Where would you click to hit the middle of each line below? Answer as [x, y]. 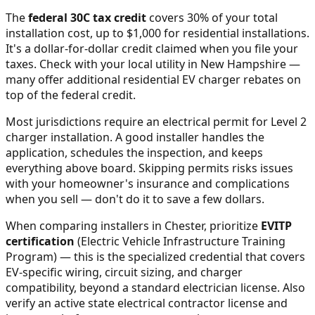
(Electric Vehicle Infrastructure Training [180, 241]
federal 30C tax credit [87, 17]
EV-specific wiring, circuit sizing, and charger [124, 272]
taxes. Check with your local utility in [103, 64]
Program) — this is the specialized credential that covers [155, 256]
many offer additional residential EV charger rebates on [153, 79]
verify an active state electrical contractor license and [147, 303]
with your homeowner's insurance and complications [148, 183]
